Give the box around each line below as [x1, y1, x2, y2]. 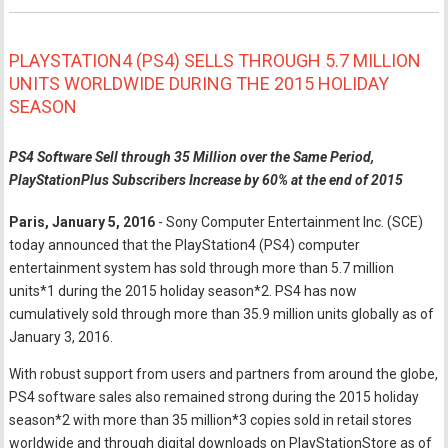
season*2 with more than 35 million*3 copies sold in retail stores [9, 411, 413, 428]
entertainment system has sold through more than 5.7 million [9, 259, 395, 276]
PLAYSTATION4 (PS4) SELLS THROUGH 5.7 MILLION [9, 50, 422, 71]
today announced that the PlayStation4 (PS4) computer [9, 236, 361, 253]
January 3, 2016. [9, 328, 114, 345]
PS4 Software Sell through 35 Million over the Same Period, [9, 149, 375, 165]
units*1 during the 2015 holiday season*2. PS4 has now [9, 282, 358, 299]
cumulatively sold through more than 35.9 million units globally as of [9, 305, 435, 322]
